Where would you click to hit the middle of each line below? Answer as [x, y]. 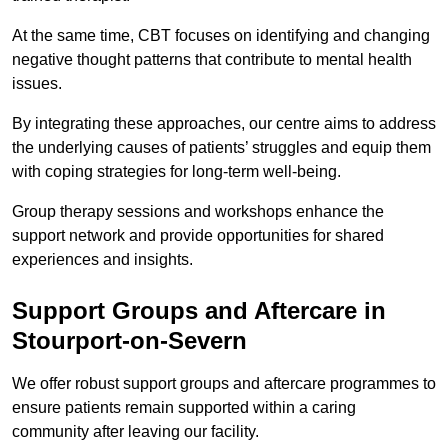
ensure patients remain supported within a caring [184, 407]
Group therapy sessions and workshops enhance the [198, 211]
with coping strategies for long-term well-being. [178, 171]
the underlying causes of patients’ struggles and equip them [221, 147]
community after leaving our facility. [135, 431]
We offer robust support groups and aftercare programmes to [224, 383]
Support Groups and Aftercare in [199, 310]
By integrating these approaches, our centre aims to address [224, 123]
